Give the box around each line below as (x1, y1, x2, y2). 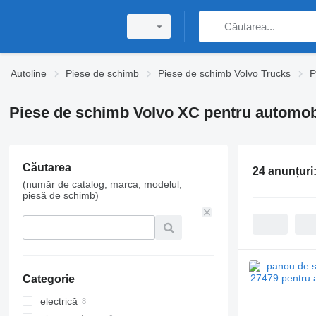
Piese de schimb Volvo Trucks (158, 68, 291, 79)
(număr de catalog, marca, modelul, (22, 178, 182, 190)
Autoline (11, 68, 47, 79)
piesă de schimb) (22, 190, 99, 201)
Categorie (22, 273, 75, 285)
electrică (39, 296, 78, 307)
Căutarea (22, 162, 71, 174)
